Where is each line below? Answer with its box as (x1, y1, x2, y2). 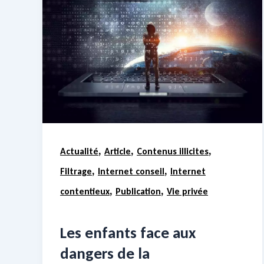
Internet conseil (98, 166, 164, 177)
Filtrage (60, 166, 92, 177)
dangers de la (60, 243, 150, 263)
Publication (115, 186, 161, 197)
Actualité (60, 146, 98, 157)
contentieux (60, 186, 110, 197)
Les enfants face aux (60, 222, 196, 242)
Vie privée (167, 186, 208, 197)
